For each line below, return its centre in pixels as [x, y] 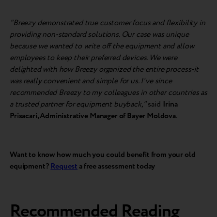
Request [64, 167]
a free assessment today [116, 167]
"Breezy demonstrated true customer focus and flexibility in [108, 23]
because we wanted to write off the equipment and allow [102, 46]
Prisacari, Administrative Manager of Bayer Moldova [93, 116]
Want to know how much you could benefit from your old [103, 155]
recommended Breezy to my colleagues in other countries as [108, 93]
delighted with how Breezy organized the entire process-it [104, 70]
